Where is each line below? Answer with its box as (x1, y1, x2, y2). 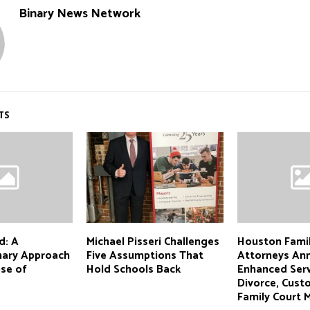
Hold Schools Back (86, 260, 181, 280)
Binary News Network (19, 3, 140, 24)
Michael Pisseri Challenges (86, 232, 219, 252)
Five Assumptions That (86, 246, 203, 266)
